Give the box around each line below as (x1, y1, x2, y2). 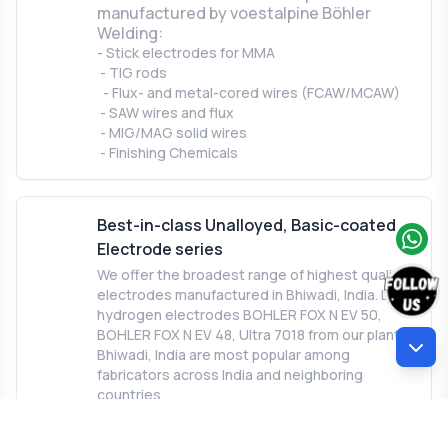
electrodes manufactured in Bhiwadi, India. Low (97, 284, 408, 304)
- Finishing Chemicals (97, 142, 238, 162)
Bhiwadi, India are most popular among (97, 344, 350, 364)
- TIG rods (97, 62, 167, 82)
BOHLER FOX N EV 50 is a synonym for (97, 403, 372, 426)
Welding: (97, 21, 163, 44)
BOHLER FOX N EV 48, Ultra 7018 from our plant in (97, 324, 414, 344)
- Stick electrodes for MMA (97, 42, 275, 62)
